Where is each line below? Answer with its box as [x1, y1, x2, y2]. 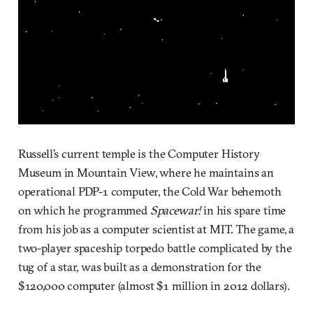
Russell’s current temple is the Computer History [17, 145, 260, 161]
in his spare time [201, 202, 286, 217]
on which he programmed [17, 202, 147, 217]
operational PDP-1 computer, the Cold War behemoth [17, 183, 282, 198]
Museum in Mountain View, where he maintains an [17, 164, 274, 180]
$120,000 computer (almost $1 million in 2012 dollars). [17, 277, 290, 293]
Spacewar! [147, 202, 201, 217]
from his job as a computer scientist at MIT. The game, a [17, 221, 295, 236]
